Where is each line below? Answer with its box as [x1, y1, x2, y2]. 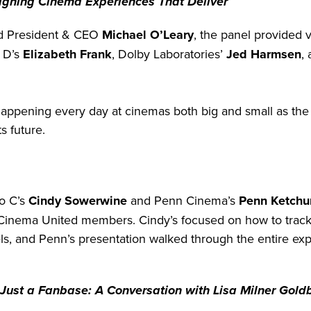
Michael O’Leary [102, 26, 194, 44]
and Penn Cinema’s [127, 192, 235, 210]
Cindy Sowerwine [28, 192, 127, 210]
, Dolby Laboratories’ [112, 45, 226, 63]
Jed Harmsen [226, 45, 301, 64]
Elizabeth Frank [23, 45, 112, 64]
